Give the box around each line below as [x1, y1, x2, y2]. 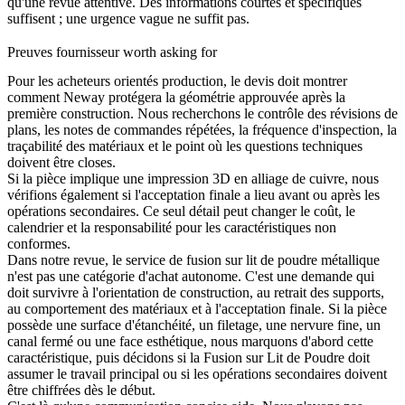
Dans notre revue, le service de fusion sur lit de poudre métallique [7, 252, 380, 268]
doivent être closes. [7, 155, 116, 171]
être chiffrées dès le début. [7, 382, 155, 399]
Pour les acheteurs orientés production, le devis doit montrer [7, 73, 347, 89]
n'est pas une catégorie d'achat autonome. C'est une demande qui [7, 268, 374, 285]
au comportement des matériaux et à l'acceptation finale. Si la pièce [7, 301, 387, 317]
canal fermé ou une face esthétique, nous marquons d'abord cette [7, 334, 373, 350]
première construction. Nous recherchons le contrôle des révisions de [7, 106, 398, 122]
